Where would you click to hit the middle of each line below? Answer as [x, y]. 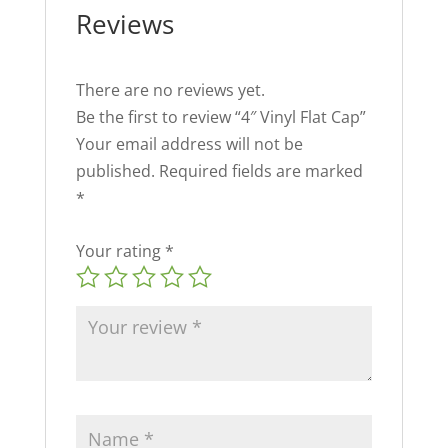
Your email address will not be [189, 144]
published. [115, 171]
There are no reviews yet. [170, 90]
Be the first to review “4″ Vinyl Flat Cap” [220, 117]
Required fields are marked [260, 171]
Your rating [120, 251]
